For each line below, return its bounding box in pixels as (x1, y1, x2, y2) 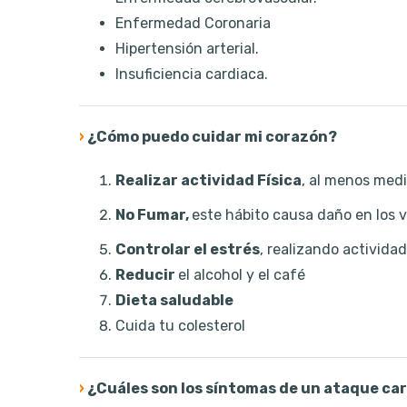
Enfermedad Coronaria (115, 15, 271, 33)
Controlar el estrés (115, 241, 260, 259)
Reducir (115, 266, 178, 284)
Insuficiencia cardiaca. (115, 65, 268, 84)
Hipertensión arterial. (115, 40, 259, 58)
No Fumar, (115, 206, 192, 224)
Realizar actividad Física (115, 172, 302, 190)
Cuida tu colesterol (115, 317, 245, 335)
